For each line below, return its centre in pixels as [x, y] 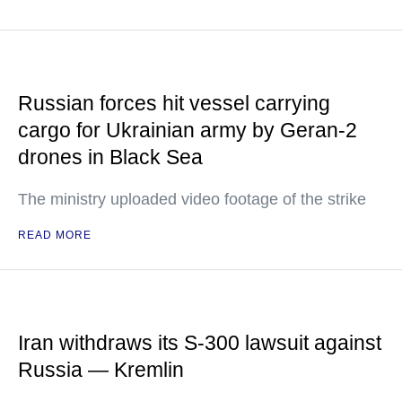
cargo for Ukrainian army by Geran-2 [188, 130]
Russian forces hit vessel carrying [174, 103]
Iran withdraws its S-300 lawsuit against [200, 343]
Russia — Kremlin [101, 370]
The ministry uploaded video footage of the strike [192, 199]
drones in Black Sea [110, 157]
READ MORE [55, 235]
